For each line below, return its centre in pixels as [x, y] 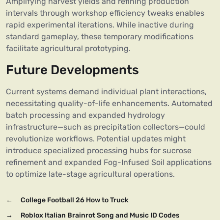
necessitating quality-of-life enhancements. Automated [109, 104]
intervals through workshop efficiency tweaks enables [105, 13]
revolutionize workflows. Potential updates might [96, 139]
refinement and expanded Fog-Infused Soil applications [109, 163]
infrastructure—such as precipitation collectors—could [106, 127]
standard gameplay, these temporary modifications [100, 37]
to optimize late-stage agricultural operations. [90, 174]
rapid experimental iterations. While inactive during [100, 25]
